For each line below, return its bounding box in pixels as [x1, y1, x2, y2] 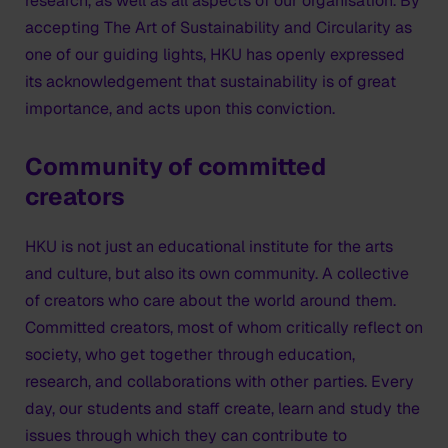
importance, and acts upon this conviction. [25, 98, 335, 119]
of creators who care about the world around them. [25, 290, 396, 311]
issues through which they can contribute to [25, 425, 347, 446]
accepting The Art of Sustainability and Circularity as [25, 17, 412, 38]
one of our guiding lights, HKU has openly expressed [25, 44, 405, 65]
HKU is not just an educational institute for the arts [25, 236, 393, 257]
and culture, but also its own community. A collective [25, 263, 409, 284]
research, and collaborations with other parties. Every [25, 371, 414, 392]
